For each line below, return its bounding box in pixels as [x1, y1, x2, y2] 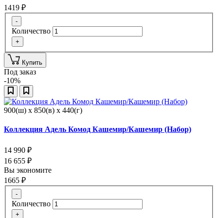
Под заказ [4, 68, 36, 76]
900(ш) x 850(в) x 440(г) [4, 106, 82, 115]
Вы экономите [4, 165, 54, 174]
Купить [22, 59, 42, 67]
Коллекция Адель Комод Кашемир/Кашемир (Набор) [4, 125, 191, 134]
